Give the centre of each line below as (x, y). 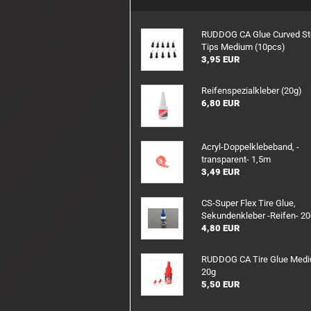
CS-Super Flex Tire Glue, (249, 203)
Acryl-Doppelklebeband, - (251, 147)
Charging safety (195, 31)
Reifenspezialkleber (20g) (252, 91)
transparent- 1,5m (236, 159)
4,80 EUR (221, 228)
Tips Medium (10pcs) (244, 47)
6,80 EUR (221, 103)
